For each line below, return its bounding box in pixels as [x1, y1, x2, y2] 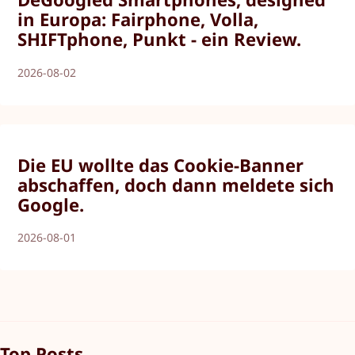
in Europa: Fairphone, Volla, [17, 7, 259, 32]
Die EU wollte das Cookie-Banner [17, 152, 304, 177]
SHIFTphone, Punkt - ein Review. [17, 27, 302, 52]
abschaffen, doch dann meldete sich [17, 172, 335, 197]
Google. [17, 192, 85, 216]
